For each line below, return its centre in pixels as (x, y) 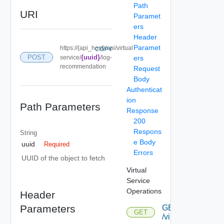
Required (56, 144)
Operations (144, 191)
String (28, 132)
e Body (144, 142)
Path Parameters (60, 106)
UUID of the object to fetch (63, 158)
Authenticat (144, 89)
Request (146, 68)
